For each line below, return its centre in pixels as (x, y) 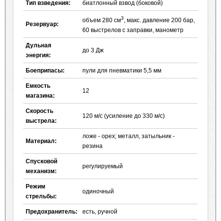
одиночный (98, 191)
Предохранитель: (52, 212)
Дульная (38, 45)
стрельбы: (41, 196)
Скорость (39, 111)
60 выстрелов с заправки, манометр (133, 30)
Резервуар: (42, 24)
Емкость (38, 86)
